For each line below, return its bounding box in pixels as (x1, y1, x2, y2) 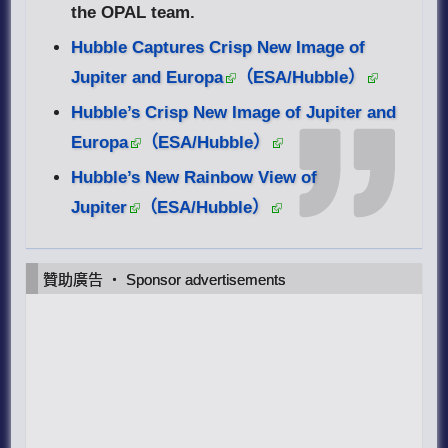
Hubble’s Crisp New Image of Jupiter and (71, 103, 397, 123)
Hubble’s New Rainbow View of (71, 168, 318, 188)
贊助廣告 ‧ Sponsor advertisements (43, 271, 287, 289)
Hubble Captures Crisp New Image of (71, 38, 366, 58)
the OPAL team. (71, 3, 196, 23)
